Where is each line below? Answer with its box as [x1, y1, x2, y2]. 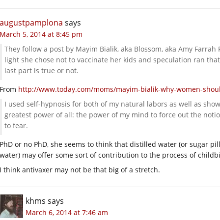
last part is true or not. [4, 65, 79, 75]
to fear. [4, 120, 28, 130]
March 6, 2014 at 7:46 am [26, 207, 108, 217]
